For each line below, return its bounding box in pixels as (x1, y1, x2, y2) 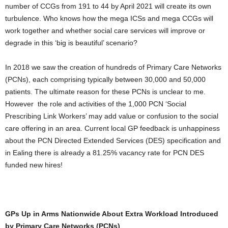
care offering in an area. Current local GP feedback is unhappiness (5, 124, 220, 132)
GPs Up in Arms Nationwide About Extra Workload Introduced (5, 210, 218, 218)
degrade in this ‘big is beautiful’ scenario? (5, 39, 137, 47)
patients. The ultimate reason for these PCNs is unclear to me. (5, 88, 206, 96)
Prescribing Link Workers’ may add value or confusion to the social (5, 112, 218, 120)
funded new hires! (5, 161, 63, 169)
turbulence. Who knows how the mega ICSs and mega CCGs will (5, 14, 213, 22)
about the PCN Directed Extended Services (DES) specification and (5, 136, 221, 145)
